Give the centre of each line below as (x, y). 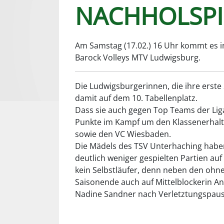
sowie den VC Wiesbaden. (123, 134)
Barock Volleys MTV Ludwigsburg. (138, 57)
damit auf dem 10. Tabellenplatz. (136, 98)
